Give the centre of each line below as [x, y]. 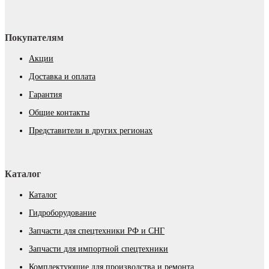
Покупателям [34, 38]
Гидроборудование [62, 213]
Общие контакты [59, 113]
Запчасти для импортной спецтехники [98, 249]
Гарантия [45, 95]
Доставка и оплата [62, 77]
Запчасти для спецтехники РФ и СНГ [97, 231]
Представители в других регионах [91, 131]
